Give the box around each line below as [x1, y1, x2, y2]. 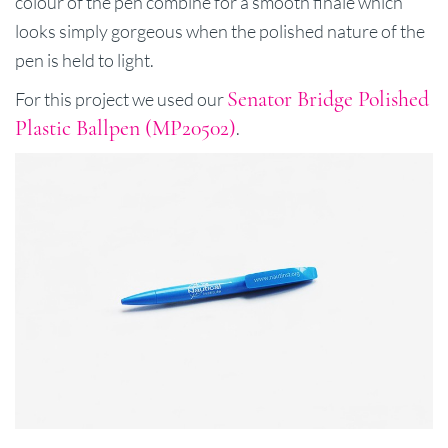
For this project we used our [15, 87, 227, 110]
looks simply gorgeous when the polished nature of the [15, 19, 425, 42]
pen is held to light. [15, 48, 154, 71]
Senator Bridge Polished [227, 85, 429, 112]
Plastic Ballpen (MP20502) [15, 114, 236, 141]
